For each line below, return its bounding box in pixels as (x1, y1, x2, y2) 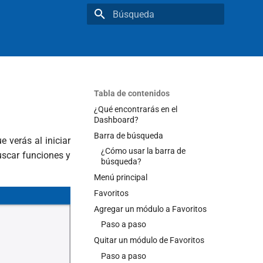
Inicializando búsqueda (113, 31, 189, 39)
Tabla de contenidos (94, 89, 170, 98)
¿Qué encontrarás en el (94, 104, 177, 114)
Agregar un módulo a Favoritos (94, 204, 207, 214)
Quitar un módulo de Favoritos (94, 235, 204, 245)
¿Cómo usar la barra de (101, 146, 186, 156)
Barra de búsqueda (94, 130, 163, 140)
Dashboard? (94, 114, 139, 124)
